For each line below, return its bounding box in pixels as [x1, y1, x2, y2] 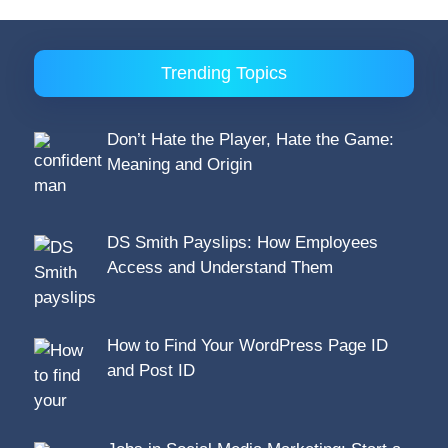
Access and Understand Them [106, 257, 333, 277]
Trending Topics [161, 62, 287, 83]
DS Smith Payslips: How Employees [106, 232, 378, 252]
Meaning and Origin [106, 154, 252, 174]
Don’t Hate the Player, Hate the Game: [106, 129, 394, 149]
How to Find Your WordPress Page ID [106, 336, 388, 356]
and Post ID [106, 361, 195, 381]
